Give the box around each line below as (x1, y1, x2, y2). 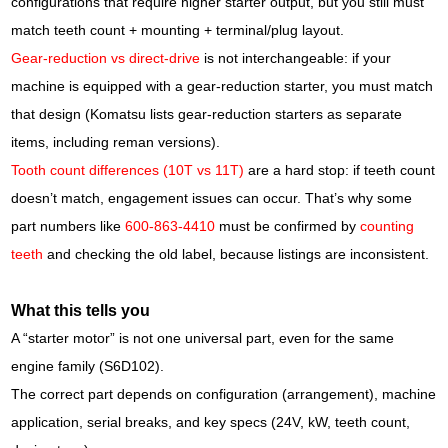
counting (360, 218, 415, 234)
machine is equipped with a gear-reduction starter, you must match (11, 78, 434, 94)
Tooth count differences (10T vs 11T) (11, 162, 245, 178)
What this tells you (11, 301, 151, 319)
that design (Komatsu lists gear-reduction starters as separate (11, 106, 403, 122)
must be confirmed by (215, 218, 361, 234)
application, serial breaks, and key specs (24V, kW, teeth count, (11, 414, 411, 430)
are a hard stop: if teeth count (244, 162, 436, 178)
